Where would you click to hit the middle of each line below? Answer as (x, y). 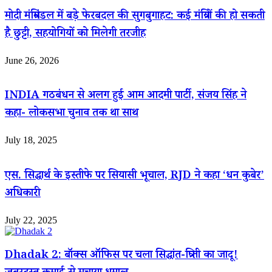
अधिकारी (23, 194)
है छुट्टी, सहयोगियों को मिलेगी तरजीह (75, 35)
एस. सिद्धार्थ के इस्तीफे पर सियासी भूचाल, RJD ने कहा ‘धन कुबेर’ (134, 177)
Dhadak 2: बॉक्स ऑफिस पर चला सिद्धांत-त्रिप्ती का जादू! (121, 257)
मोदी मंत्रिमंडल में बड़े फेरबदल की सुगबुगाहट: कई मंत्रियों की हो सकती (135, 17)
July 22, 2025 (31, 220)
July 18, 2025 (31, 140)
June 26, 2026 (32, 60)
